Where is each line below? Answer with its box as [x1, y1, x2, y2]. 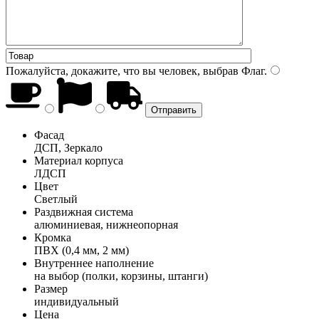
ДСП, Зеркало [34, 141, 103, 154]
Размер [34, 282, 68, 295]
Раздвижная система [34, 205, 133, 218]
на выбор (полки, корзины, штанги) [34, 269, 208, 282]
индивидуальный [34, 295, 119, 308]
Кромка [34, 231, 71, 244]
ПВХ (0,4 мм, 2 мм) [34, 244, 129, 256]
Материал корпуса [34, 154, 123, 167]
